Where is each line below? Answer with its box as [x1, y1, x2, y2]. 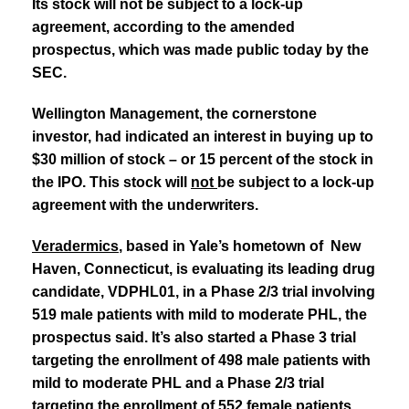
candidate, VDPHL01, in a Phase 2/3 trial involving [32, 283, 375, 299]
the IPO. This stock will [32, 173, 191, 190]
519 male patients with [32, 306, 184, 322]
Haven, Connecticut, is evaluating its [32, 260, 284, 277]
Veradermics [32, 237, 119, 254]
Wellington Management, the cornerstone [32, 105, 317, 121]
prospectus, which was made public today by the [32, 41, 369, 58]
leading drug [288, 260, 375, 277]
